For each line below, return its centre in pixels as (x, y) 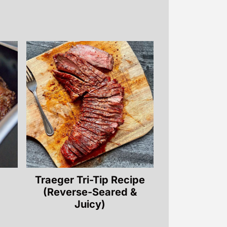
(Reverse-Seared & (90, 192)
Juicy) (90, 204)
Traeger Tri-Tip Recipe (90, 180)
